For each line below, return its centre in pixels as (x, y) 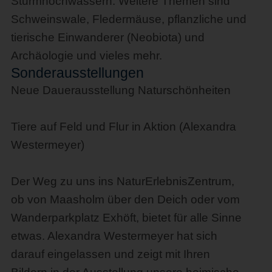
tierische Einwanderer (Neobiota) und (107, 37)
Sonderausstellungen (77, 73)
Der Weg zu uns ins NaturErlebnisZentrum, (122, 181)
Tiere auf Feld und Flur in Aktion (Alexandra (123, 126)
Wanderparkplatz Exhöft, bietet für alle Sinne (126, 217)
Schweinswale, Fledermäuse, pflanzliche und (128, 19)
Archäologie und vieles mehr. (86, 55)
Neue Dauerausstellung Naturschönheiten (121, 90)
